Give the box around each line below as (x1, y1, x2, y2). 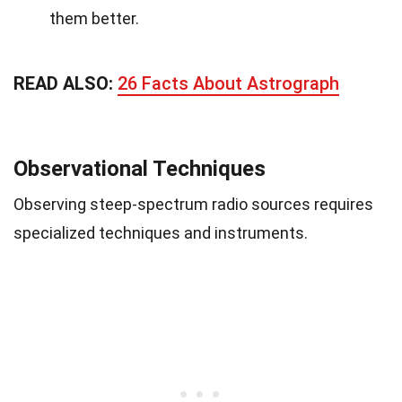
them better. (49, 8, 139, 28)
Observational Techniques (13, 155, 266, 181)
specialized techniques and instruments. (13, 223, 308, 242)
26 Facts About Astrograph (118, 72, 339, 94)
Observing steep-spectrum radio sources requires (13, 194, 373, 214)
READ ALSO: (13, 72, 118, 94)
